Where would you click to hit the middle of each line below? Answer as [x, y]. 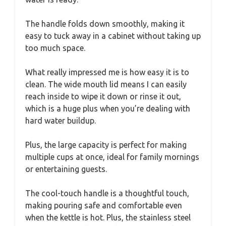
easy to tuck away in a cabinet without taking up [113, 36]
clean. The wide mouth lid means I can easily [106, 84]
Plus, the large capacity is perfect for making [106, 145]
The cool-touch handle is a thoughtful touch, [107, 193]
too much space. [55, 48]
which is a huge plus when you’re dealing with [108, 108]
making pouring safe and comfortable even [104, 205]
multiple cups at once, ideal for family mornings [112, 157]
